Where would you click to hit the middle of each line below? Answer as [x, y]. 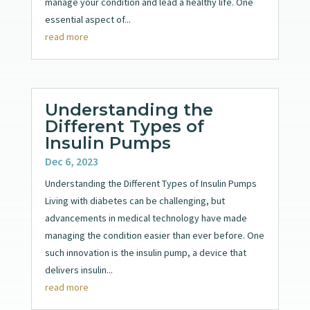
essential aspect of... [88, 19]
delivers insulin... [79, 270]
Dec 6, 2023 [71, 161]
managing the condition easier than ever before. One [154, 235]
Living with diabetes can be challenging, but [135, 200]
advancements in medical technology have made [146, 218]
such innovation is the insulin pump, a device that [145, 252]
